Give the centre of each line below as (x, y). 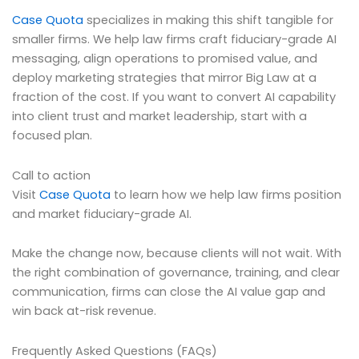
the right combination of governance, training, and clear (176, 273)
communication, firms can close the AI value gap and (169, 292)
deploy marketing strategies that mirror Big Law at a (164, 78)
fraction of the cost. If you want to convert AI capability (174, 97)
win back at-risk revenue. (84, 311)
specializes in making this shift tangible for (208, 20)
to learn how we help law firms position (226, 194)
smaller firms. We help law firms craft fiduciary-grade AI (174, 40)
